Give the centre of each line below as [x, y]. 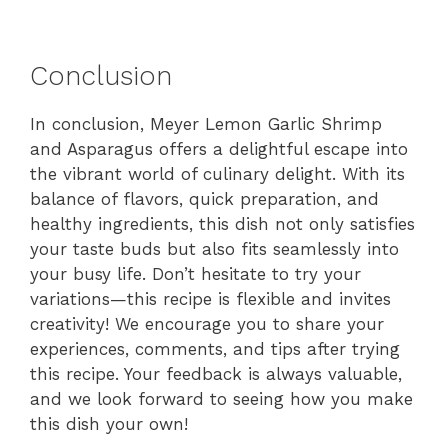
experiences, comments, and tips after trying [215, 348]
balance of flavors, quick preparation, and [204, 198]
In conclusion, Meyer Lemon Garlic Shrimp [206, 123]
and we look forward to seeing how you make [221, 398]
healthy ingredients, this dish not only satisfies [222, 223]
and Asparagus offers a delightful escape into [219, 148]
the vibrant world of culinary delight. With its [217, 173]
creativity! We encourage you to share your [207, 323]
